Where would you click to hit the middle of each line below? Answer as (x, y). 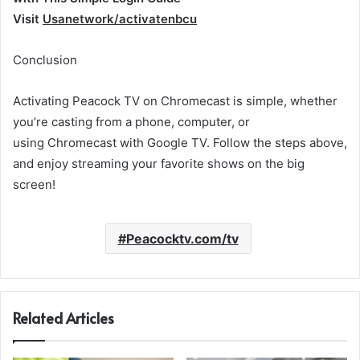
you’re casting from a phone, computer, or (131, 122)
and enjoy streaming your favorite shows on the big (159, 164)
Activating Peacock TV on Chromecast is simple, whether (175, 101)
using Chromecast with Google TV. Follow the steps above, (180, 143)
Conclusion (45, 60)
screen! (34, 185)
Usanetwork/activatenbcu (120, 19)
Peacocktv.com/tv (182, 239)
